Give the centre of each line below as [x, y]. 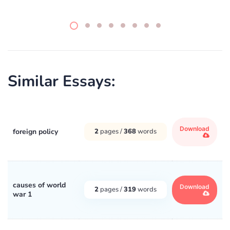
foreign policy [35, 131]
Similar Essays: [61, 81]
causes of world [39, 185]
